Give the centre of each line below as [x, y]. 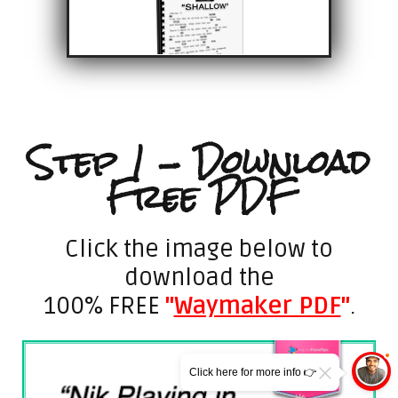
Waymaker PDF [257, 306]
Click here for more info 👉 [253, 372]
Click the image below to [199, 249]
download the [199, 277]
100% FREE [104, 306]
